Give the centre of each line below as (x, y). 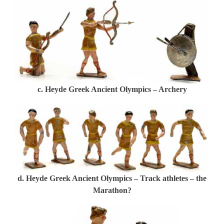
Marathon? (112, 190)
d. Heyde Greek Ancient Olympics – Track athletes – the (112, 178)
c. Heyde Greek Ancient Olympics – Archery (112, 89)
